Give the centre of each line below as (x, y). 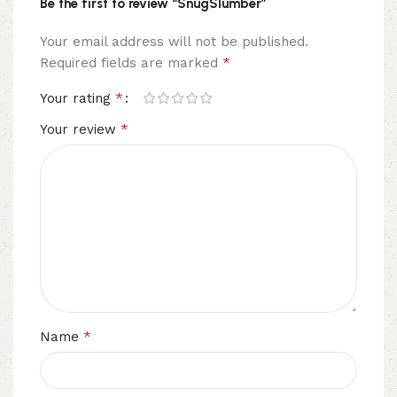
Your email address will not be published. (174, 41)
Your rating (78, 98)
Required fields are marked (131, 62)
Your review (80, 129)
